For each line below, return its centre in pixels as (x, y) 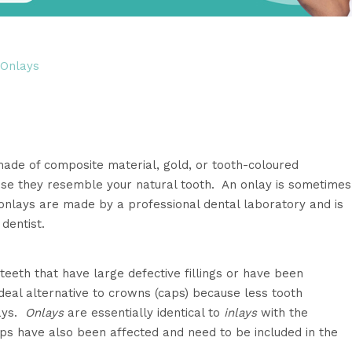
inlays (240, 313)
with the (282, 313)
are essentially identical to (146, 313)
